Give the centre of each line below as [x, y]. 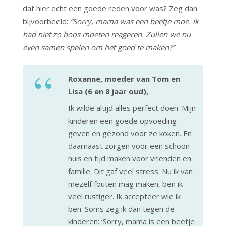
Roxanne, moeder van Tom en [124, 79]
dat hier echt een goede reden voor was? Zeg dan [110, 8]
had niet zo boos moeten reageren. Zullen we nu [107, 34]
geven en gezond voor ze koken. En [130, 133]
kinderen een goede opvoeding [122, 120]
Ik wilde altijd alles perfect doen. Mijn [132, 108]
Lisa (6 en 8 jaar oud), [108, 91]
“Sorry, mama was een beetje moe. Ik [134, 21]
